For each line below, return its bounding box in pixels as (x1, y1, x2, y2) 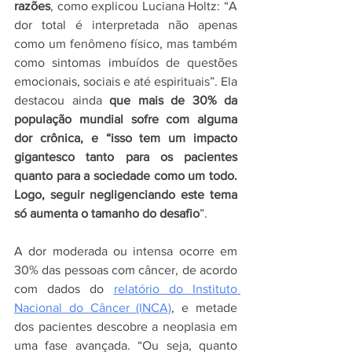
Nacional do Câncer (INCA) (14, 301, 172, 314)
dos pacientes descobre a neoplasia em (14, 320, 237, 333)
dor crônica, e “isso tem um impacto (14, 131, 237, 145)
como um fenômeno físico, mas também (14, 37, 237, 50)
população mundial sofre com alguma (14, 112, 237, 126)
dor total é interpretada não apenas (14, 18, 237, 31)
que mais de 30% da (109, 93, 237, 107)
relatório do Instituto (113, 282, 238, 295)
